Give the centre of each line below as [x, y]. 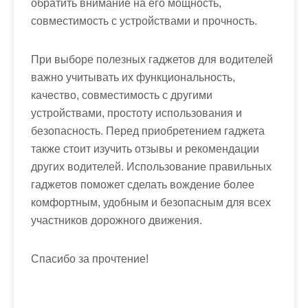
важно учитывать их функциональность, [133, 77]
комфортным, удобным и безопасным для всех [151, 202]
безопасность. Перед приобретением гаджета [148, 131]
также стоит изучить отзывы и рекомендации [145, 148]
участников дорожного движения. [117, 220]
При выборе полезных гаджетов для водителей [152, 59]
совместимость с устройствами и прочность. [144, 21]
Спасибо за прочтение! [90, 258]
